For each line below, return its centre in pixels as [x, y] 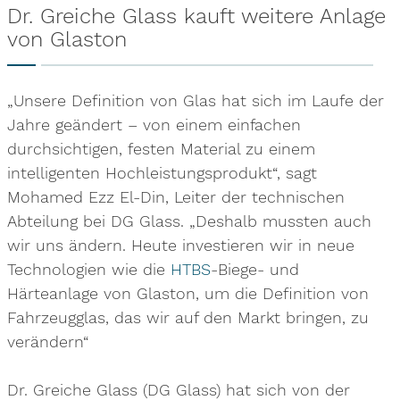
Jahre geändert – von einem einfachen [154, 125]
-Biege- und [254, 269]
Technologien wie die [88, 269]
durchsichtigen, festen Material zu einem [161, 149]
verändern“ [48, 342]
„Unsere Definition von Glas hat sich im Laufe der [195, 100]
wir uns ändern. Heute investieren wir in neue [180, 245]
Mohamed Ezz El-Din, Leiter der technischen [175, 197]
